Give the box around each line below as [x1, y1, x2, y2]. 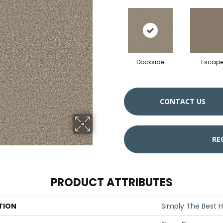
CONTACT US [160, 97, 206, 106]
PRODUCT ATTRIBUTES [50, 175, 173, 190]
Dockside [136, 58, 164, 66]
